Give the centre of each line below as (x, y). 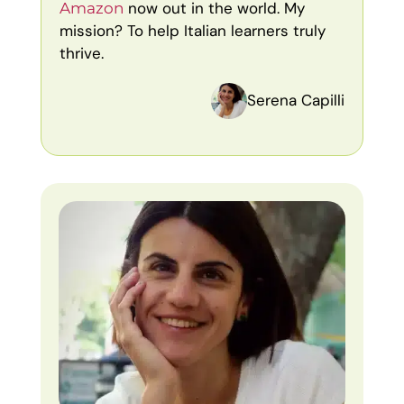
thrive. (81, 53)
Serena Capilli (296, 100)
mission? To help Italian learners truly (192, 30)
